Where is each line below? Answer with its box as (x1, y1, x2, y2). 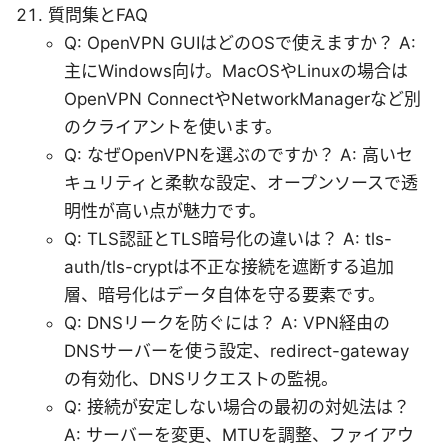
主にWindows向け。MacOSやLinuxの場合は (64, 60, 408, 81)
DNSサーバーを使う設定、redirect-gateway (64, 340, 409, 361)
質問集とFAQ (48, 4, 148, 25)
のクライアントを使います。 (64, 116, 282, 137)
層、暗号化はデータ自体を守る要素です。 (64, 284, 385, 305)
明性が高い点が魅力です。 (64, 200, 266, 221)
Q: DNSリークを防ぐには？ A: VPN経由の (64, 312, 390, 333)
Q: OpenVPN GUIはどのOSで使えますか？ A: (64, 32, 416, 53)
